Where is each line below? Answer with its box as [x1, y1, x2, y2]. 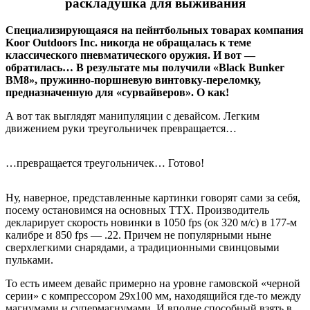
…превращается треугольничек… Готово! [6, 156, 204, 169]
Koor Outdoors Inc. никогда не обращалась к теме [6, 36, 251, 48]
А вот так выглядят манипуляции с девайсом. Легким [6, 109, 259, 122]
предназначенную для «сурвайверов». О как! [6, 86, 229, 98]
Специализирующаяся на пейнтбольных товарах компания [6, 24, 304, 36]
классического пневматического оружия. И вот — [6, 48, 255, 61]
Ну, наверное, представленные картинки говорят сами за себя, [6, 191, 300, 203]
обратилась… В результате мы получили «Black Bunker [6, 61, 284, 73]
